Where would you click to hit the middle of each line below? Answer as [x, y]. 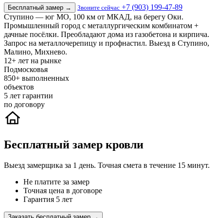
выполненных [45, 78]
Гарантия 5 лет [48, 200]
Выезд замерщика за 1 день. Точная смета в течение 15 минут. [107, 165]
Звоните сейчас [99, 8]
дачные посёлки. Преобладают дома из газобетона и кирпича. [107, 35]
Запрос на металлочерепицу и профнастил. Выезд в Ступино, [107, 43]
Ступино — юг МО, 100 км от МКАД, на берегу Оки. [94, 17]
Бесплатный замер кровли [74, 145]
